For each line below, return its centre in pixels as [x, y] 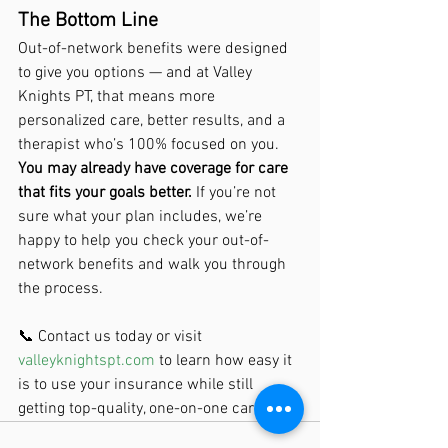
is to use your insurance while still [137, 385]
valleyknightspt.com [86, 361]
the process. [60, 289]
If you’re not [236, 193]
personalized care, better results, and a [153, 121]
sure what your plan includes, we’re [142, 217]
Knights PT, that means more [118, 97]
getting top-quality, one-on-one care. [142, 409]
